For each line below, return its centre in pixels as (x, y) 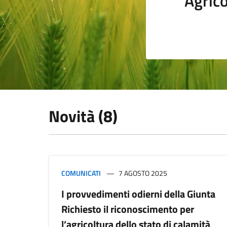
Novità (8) (83, 116)
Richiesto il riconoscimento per (128, 209)
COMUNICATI (81, 173)
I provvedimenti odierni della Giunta (138, 194)
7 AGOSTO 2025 (143, 173)
